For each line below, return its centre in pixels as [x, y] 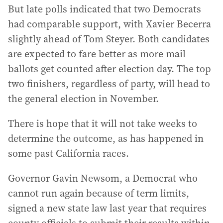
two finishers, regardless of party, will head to [109, 83]
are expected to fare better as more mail [97, 54]
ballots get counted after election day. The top [110, 68]
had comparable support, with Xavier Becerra [110, 24]
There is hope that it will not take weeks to [103, 123]
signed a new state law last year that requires [107, 208]
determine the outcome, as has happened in [106, 138]
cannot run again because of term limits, [99, 193]
